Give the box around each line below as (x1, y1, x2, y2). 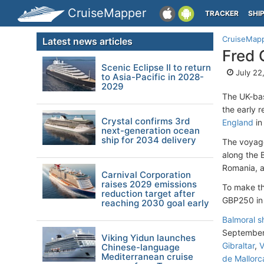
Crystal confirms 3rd (101, 115, 190, 127)
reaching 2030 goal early (101, 197, 209, 209)
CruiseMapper (68, 6, 146, 20)
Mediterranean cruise (101, 251, 193, 262)
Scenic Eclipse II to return (101, 62, 211, 73)
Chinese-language (101, 242, 180, 253)
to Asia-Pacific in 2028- (101, 71, 204, 82)
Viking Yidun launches (101, 232, 196, 243)
